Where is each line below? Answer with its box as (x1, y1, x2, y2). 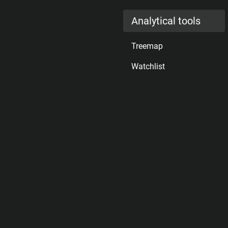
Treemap (131, 41, 163, 51)
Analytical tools (131, 15, 201, 27)
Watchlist (131, 62, 165, 71)
